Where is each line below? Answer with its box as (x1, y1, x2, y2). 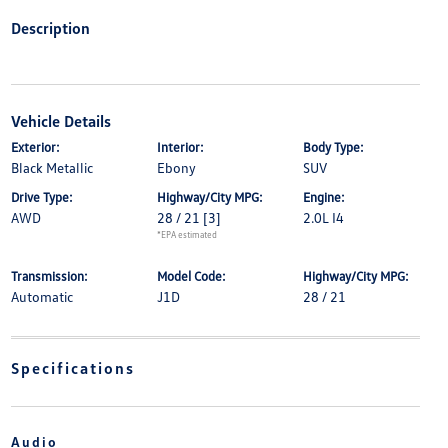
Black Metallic (10, 159, 93, 177)
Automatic (10, 288, 73, 306)
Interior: (156, 139, 204, 156)
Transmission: (10, 268, 88, 285)
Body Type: (303, 139, 365, 156)
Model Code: (156, 268, 226, 285)
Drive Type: (10, 189, 73, 206)
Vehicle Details (10, 111, 111, 132)
